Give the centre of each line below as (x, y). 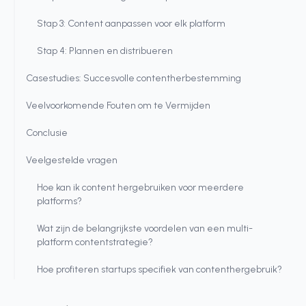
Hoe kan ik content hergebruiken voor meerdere (140, 187)
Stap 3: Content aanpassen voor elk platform (131, 24)
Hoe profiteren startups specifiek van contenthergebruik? (159, 269)
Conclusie (47, 133)
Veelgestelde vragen (72, 160)
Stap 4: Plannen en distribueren (105, 51)
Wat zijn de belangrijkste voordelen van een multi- (145, 228)
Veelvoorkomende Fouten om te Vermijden (118, 106)
